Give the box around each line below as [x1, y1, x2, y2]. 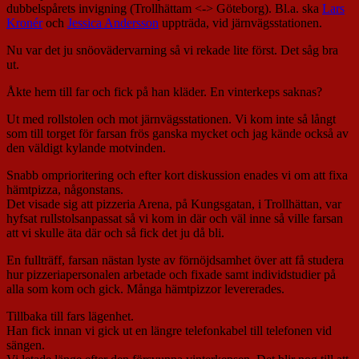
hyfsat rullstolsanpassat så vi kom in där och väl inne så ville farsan [6, 212, 343, 226]
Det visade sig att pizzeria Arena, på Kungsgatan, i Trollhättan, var [6, 197, 341, 212]
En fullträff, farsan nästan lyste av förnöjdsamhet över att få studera [6, 253, 344, 268]
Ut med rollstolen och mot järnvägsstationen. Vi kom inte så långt [6, 112, 336, 127]
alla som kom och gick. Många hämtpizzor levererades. [6, 282, 284, 296]
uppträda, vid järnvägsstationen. [159, 16, 322, 30]
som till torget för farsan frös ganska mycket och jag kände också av [6, 127, 349, 141]
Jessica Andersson [67, 16, 159, 30]
